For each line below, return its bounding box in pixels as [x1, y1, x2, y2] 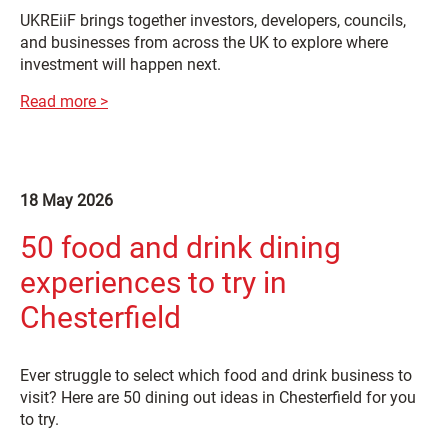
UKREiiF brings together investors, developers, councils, [20, 10, 406, 30]
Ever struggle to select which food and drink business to [20, 365, 412, 385]
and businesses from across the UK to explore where [20, 32, 388, 52]
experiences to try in [20, 264, 287, 300]
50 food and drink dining [20, 229, 341, 265]
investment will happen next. [20, 54, 221, 74]
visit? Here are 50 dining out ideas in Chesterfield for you [20, 387, 416, 407]
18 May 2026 [20, 190, 113, 210]
